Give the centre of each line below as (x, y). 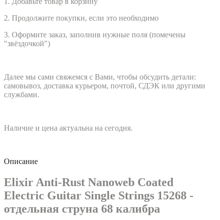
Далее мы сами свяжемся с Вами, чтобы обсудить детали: (100, 77)
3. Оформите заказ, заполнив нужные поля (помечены (95, 34)
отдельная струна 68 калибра (82, 208)
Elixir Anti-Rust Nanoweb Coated (89, 182)
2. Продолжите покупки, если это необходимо (81, 18)
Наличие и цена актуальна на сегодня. (68, 128)
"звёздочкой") (27, 43)
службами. (22, 94)
